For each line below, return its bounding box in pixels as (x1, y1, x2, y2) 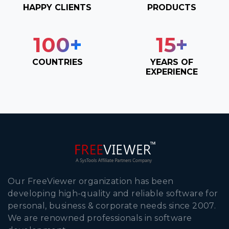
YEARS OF (150, 57, 193, 67)
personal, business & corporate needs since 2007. (8, 201, 216, 211)
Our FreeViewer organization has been (8, 176, 174, 187)
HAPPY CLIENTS (23, 3, 91, 13)
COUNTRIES (32, 57, 83, 67)
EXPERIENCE (146, 67, 198, 77)
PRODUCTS (147, 3, 196, 13)
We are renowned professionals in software (8, 213, 192, 223)
